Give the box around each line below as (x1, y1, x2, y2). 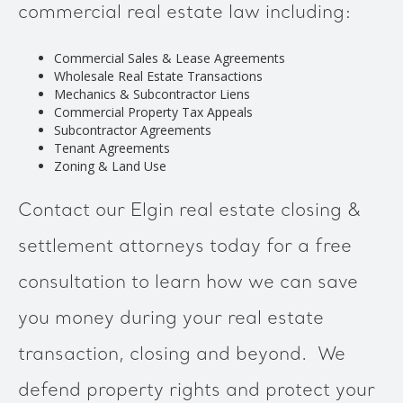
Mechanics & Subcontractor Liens (54, 85, 250, 103)
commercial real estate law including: (18, 3, 352, 24)
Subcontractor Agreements (54, 121, 211, 139)
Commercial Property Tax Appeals (54, 103, 253, 121)
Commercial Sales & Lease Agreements (54, 49, 285, 67)
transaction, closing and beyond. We (18, 345, 345, 366)
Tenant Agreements (54, 139, 170, 157)
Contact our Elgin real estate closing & (18, 201, 361, 222)
